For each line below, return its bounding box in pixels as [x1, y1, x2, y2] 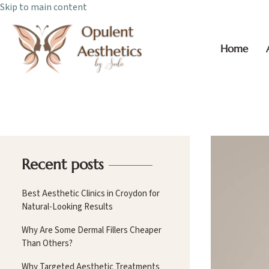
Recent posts [22, 155, 104, 174]
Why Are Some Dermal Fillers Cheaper [22, 223, 162, 237]
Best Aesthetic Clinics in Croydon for [22, 187, 160, 200]
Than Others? [22, 237, 73, 250]
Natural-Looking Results [22, 200, 113, 213]
